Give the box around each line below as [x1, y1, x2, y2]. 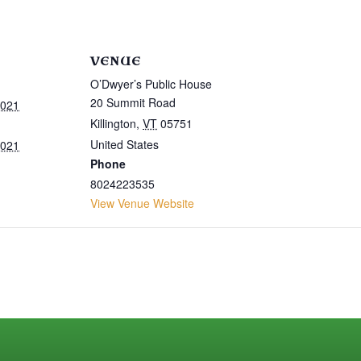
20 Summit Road [90, 94, 176, 111]
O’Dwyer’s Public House [90, 76, 212, 93]
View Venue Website [90, 195, 194, 212]
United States [90, 136, 159, 153]
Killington [90, 115, 136, 132]
